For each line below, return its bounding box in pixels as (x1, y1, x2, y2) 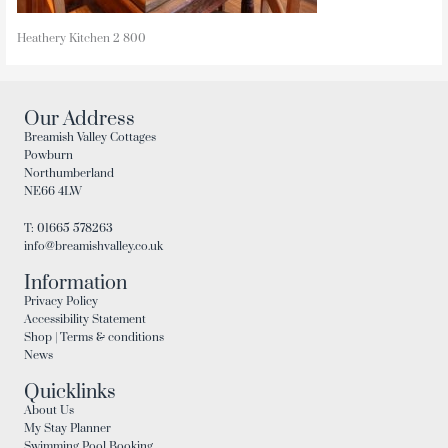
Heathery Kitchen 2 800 (16, 31, 146, 47)
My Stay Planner (24, 421, 111, 437)
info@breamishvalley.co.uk (24, 239, 163, 255)
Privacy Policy (24, 294, 98, 310)
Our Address (24, 106, 135, 132)
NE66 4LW (24, 183, 82, 199)
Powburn (24, 147, 73, 163)
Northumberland (24, 165, 114, 181)
